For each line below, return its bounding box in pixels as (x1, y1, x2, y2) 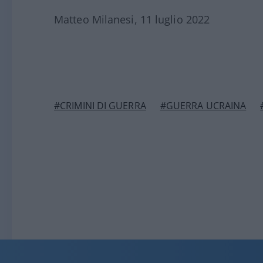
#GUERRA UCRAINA (160, 99, 247, 113)
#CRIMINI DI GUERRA (54, 99, 146, 113)
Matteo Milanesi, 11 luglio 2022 (54, 12, 210, 27)
